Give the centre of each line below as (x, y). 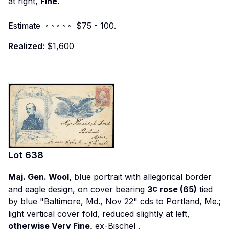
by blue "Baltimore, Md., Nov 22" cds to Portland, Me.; (114, 202)
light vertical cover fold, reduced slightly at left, (99, 214)
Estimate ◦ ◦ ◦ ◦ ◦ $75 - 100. (62, 25)
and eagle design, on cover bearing (78, 189)
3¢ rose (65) (172, 189)
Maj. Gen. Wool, (40, 177)
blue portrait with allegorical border (142, 177)
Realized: (26, 46)
